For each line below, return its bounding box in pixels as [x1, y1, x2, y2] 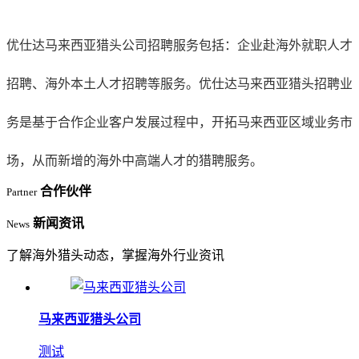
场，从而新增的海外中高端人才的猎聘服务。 [6, 153, 263, 167]
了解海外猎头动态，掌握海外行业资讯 [6, 248, 224, 262]
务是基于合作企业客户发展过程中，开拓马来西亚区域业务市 [6, 115, 353, 129]
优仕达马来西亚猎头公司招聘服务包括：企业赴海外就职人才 [6, 38, 353, 52]
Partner [6, 185, 37, 198]
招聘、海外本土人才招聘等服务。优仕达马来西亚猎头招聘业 [6, 76, 353, 91]
